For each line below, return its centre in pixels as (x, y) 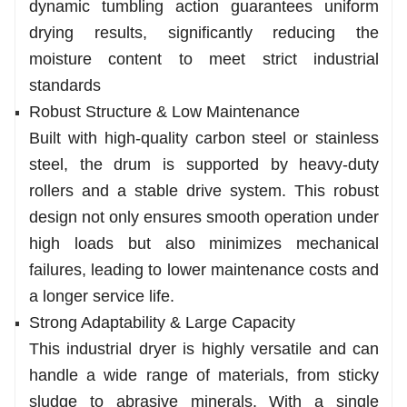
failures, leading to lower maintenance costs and (204, 269)
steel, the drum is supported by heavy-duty (204, 164)
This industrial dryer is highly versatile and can (204, 348)
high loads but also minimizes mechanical (204, 243)
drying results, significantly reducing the (204, 32)
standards (65, 85)
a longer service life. (102, 296)
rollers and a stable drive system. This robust (204, 190)
